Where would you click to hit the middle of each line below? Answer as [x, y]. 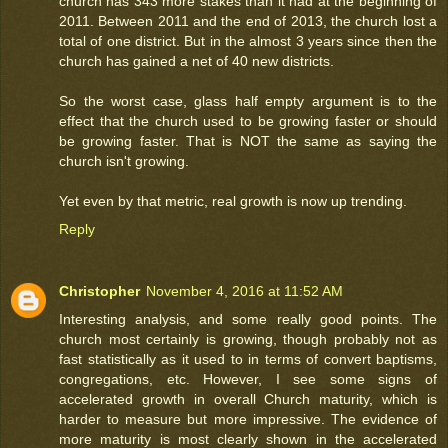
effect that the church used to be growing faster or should [248, 120]
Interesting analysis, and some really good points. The [248, 318]
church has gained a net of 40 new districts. [196, 60]
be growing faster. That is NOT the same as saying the [248, 140]
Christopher [99, 290]
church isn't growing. [124, 160]
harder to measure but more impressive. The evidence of [248, 418]
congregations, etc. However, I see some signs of [248, 378]
